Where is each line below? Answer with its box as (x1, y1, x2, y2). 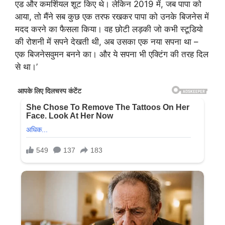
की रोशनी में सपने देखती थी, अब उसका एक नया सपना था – (15, 36, 198, 47)
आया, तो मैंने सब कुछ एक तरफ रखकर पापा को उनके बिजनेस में (15, 11, 209, 22)
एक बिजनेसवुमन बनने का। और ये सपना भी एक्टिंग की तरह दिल (15, 49, 208, 59)
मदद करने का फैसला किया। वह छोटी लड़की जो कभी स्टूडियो (15, 24, 203, 34)
